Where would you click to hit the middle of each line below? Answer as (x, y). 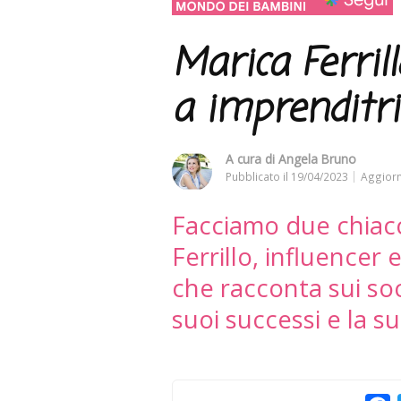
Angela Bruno (317, 158)
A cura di (252, 158)
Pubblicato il (258, 176)
